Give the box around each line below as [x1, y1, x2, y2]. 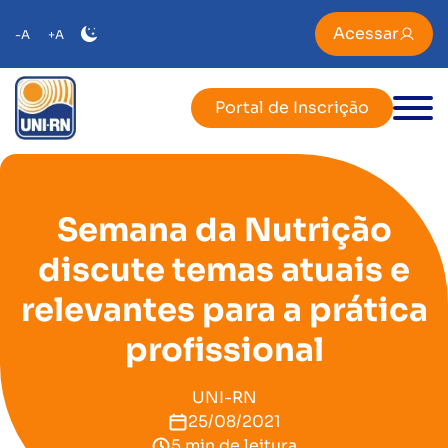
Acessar [333, 23, 399, 44]
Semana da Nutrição [56, 210, 392, 250]
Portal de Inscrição [215, 97, 369, 118]
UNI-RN [191, 387, 257, 408]
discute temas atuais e [38, 250, 410, 290]
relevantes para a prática [20, 290, 428, 330]
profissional [124, 330, 324, 370]
